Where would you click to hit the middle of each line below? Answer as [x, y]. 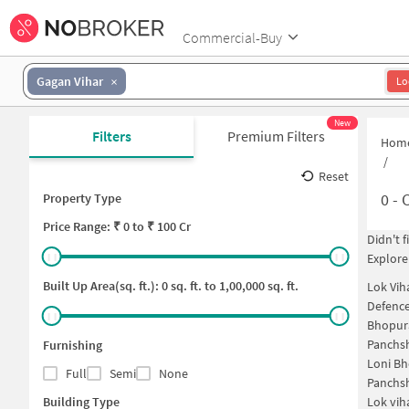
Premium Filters [276, 136]
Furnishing [73, 345]
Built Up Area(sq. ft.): [102, 286]
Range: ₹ [97, 226]
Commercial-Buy [232, 37]
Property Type [82, 198]
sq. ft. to [192, 286]
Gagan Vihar [70, 81]
